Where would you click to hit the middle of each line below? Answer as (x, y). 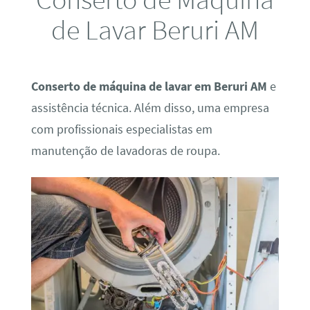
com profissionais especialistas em (121, 129)
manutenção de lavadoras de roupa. (125, 151)
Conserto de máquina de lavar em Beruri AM (149, 86)
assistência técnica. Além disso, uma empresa (150, 108)
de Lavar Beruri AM (155, 29)
